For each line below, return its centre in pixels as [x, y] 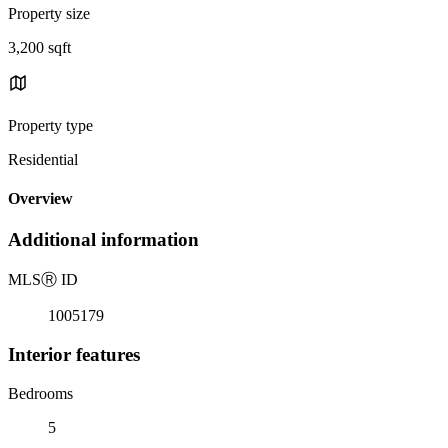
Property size [49, 13]
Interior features [74, 354]
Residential [43, 159]
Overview [40, 199]
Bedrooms [40, 393]
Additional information [103, 240]
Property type [50, 125]
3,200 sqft [39, 47]
